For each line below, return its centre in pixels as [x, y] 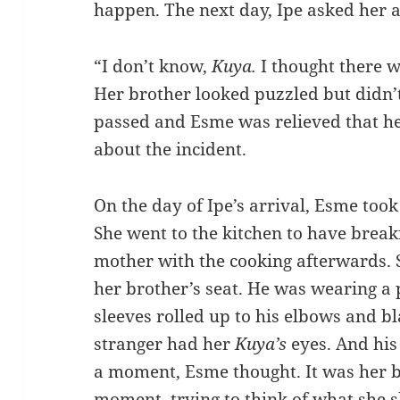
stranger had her [165, 343]
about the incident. [171, 149]
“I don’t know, [153, 66]
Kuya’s [261, 343]
